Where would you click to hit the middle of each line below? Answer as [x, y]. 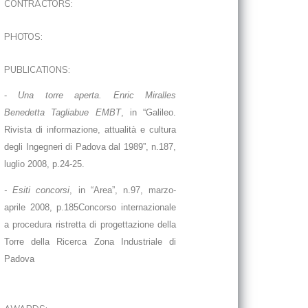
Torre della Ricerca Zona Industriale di [90, 242]
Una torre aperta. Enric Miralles [97, 95]
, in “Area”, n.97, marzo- [123, 190]
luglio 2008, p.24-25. [44, 164]
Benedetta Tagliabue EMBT [63, 112]
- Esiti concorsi [37, 190]
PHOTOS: [23, 36]
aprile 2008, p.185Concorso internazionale [90, 207]
